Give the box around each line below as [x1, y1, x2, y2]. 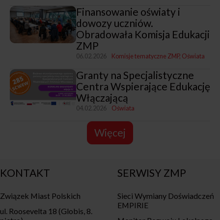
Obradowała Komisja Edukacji [76, 27, 210, 40]
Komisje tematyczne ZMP [111, 52, 179, 60]
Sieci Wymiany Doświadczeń [117, 191, 214, 200]
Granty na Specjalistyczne [76, 68, 194, 81]
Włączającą [76, 91, 128, 104]
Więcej [94, 126, 126, 139]
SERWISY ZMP [117, 166, 186, 179]
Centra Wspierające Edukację [76, 80, 210, 92]
